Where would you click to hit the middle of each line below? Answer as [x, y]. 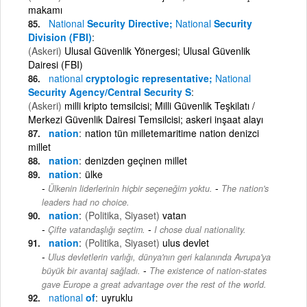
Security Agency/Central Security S [110, 91]
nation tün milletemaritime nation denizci [172, 133]
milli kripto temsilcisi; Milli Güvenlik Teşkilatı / [158, 105]
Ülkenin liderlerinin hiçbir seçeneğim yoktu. [130, 188]
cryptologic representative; [149, 78]
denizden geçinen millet [136, 160]
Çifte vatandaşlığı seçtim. [97, 229]
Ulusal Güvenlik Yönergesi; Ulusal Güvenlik [157, 50]
